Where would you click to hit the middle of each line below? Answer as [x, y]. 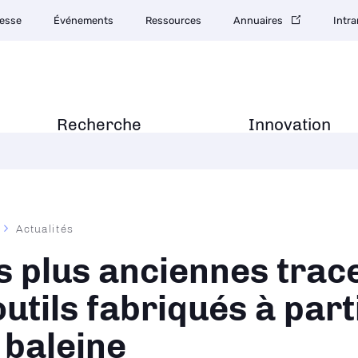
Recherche [99, 124]
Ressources [173, 20]
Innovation [290, 124]
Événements [84, 20]
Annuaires [258, 20]
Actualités [45, 229]
